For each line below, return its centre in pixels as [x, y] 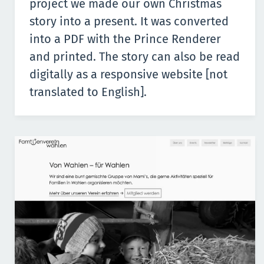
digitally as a [65, 74]
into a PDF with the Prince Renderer [125, 39]
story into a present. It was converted [129, 21]
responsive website [151, 74]
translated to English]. [88, 92]
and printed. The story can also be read [135, 56]
